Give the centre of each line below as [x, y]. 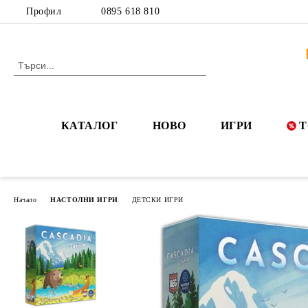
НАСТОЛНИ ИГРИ [84, 199]
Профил [44, 11]
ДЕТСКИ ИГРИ [157, 199]
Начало [25, 199]
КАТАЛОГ [89, 125]
